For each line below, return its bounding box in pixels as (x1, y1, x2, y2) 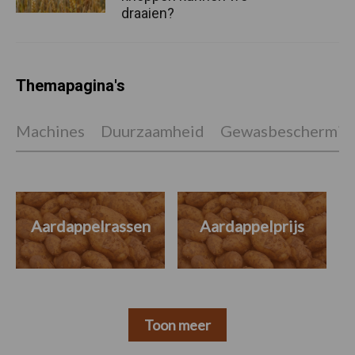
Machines (16, 121, 85, 141)
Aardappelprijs (200, 216, 304, 236)
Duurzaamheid (101, 121, 204, 141)
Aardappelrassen (30, 216, 151, 236)
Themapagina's (16, 76, 125, 96)
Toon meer (144, 316, 211, 334)
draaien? (121, 5, 174, 22)
